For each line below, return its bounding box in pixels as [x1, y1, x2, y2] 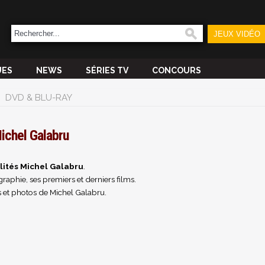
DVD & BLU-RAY [5, 92, 72, 103]
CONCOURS [152, 66, 201, 75]
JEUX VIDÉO [213, 30, 260, 38]
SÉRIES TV [86, 66, 128, 75]
